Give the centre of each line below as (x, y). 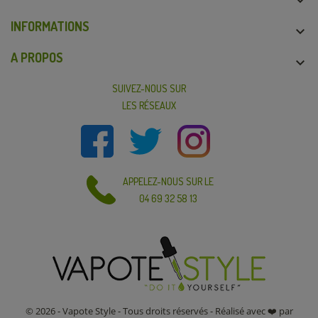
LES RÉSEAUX (149, 105)
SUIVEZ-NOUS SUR (149, 88)
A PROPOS (37, 58)
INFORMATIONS (50, 27)
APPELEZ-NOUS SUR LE (168, 181)
